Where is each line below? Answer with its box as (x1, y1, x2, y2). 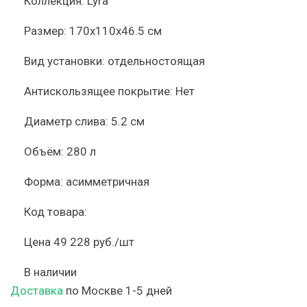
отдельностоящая (108, 54, 205, 68)
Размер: (24, 24, 66, 38)
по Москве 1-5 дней (63, 284, 172, 297)
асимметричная (66, 175, 149, 188)
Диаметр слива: (24, 114, 108, 128)
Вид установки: (24, 54, 105, 68)
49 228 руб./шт (53, 235, 134, 249)
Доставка (10, 284, 63, 297)
